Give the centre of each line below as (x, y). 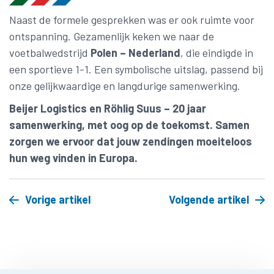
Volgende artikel (209, 199)
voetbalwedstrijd (50, 53)
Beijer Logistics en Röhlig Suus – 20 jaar (108, 108)
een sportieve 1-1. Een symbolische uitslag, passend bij (136, 69)
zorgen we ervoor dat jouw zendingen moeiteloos (131, 141)
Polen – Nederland (135, 53)
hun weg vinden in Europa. (73, 158)
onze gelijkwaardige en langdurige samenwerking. (125, 86)
